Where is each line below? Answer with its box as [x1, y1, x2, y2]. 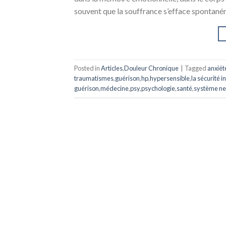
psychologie [141, 84, 175, 93]
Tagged [185, 64, 207, 73]
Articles [101, 64, 123, 73]
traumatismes [74, 74, 114, 83]
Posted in [74, 64, 101, 73]
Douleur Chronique [124, 64, 179, 73]
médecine [100, 84, 129, 93]
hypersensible [150, 74, 190, 83]
